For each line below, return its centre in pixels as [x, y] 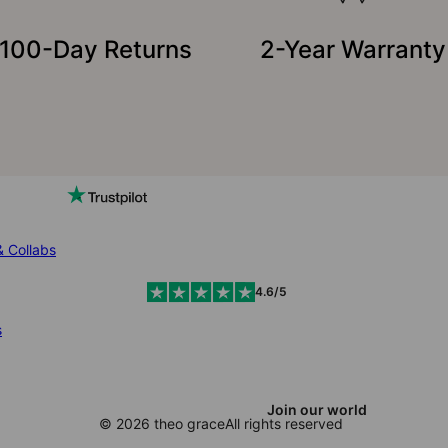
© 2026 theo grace [162, 423]
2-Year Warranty [352, 49]
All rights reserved [284, 423]
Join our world [317, 409]
